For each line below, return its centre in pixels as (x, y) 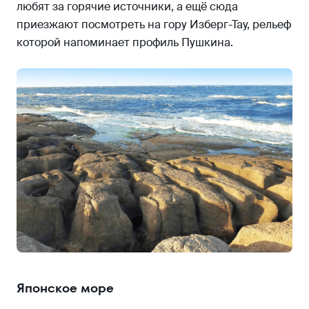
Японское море (65, 288)
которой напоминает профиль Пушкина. (125, 43)
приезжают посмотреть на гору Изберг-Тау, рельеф (154, 25)
